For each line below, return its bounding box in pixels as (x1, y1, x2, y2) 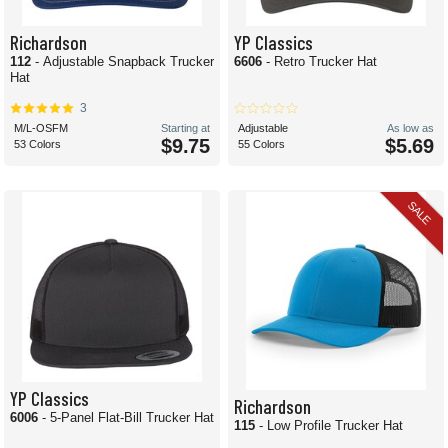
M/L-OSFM (14, 122, 68, 135)
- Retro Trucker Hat (266, 54, 377, 70)
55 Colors (238, 138, 285, 151)
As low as (387, 122, 434, 135)
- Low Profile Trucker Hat (259, 418, 403, 434)
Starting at (161, 122, 210, 135)
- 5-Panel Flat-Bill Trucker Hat (42, 410, 214, 426)
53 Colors (14, 138, 61, 151)
